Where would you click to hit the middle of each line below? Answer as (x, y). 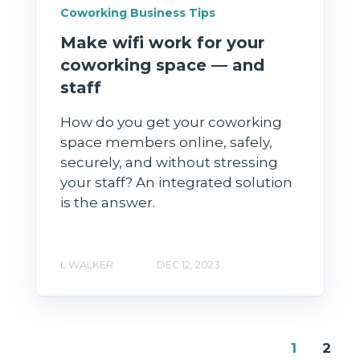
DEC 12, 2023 (188, 264)
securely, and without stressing (169, 163)
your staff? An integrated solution (176, 183)
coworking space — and (162, 65)
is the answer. (108, 203)
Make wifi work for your (162, 43)
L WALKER (87, 264)
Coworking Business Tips (138, 13)
